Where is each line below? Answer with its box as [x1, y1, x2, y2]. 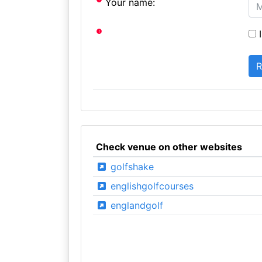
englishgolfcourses [107, 180, 194, 192]
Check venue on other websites [95, 140, 242, 153]
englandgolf [107, 199, 163, 211]
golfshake [107, 160, 154, 173]
